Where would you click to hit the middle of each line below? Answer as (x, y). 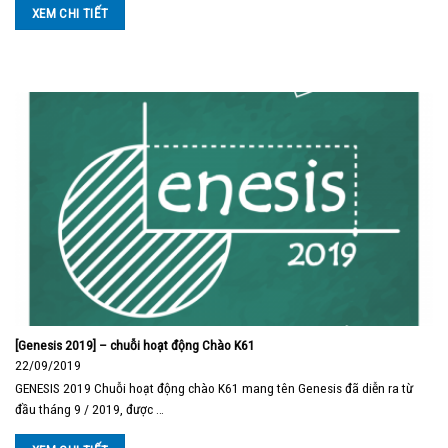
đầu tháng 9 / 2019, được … (89, 408)
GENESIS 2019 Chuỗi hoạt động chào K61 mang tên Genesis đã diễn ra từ (214, 387)
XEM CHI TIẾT (70, 13)
